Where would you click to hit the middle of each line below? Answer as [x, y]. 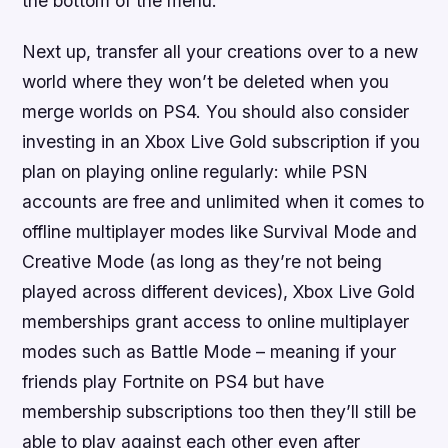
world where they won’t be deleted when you [206, 82]
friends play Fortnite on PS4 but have [173, 382]
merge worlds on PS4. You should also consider [216, 112]
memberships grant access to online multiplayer [216, 322]
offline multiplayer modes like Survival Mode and [220, 232]
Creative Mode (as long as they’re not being [202, 262]
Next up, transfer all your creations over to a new [220, 52]
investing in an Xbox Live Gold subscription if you [221, 142]
